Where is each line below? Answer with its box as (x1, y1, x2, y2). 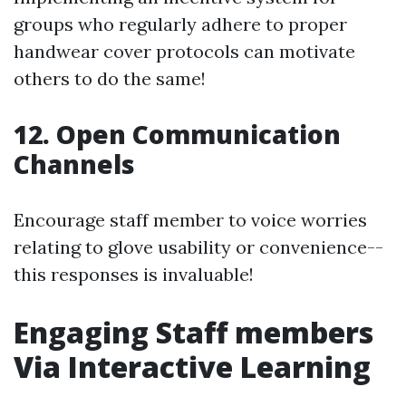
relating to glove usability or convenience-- (14, 236, 383, 258)
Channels (14, 147, 135, 181)
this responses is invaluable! (14, 263, 254, 285)
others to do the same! (14, 67, 206, 90)
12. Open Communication (14, 117, 341, 151)
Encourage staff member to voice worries (14, 208, 367, 231)
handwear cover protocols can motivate (14, 40, 355, 63)
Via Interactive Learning (14, 347, 371, 386)
